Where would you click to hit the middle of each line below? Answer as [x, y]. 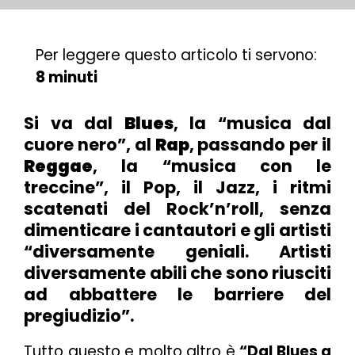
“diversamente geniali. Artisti [177, 251]
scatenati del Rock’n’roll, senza [177, 208]
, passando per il [260, 144]
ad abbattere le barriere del [177, 294]
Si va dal [74, 123]
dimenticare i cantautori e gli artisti [177, 230]
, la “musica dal [252, 123]
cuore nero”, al [90, 144]
